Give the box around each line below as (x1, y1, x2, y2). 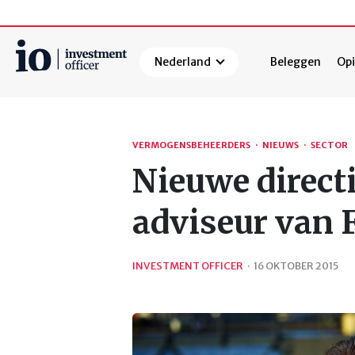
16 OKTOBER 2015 (254, 258, 338, 272)
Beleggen (270, 55, 322, 70)
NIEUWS (262, 139, 299, 151)
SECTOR (311, 139, 348, 151)
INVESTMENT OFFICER (132, 258, 243, 272)
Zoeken (16, 93, 60, 109)
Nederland (155, 55, 212, 70)
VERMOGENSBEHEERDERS (132, 139, 250, 151)
